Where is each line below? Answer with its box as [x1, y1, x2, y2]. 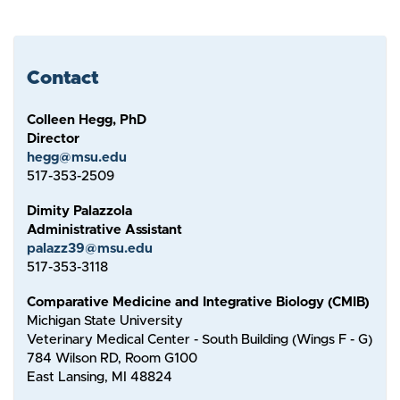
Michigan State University [26, 313, 183, 328]
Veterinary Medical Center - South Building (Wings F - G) [26, 332, 372, 346]
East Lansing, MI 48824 [26, 370, 172, 384]
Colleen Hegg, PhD [26, 112, 146, 127]
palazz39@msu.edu [26, 241, 153, 255]
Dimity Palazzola [26, 204, 132, 218]
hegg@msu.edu [26, 150, 127, 164]
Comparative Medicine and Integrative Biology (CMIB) [26, 295, 370, 309]
